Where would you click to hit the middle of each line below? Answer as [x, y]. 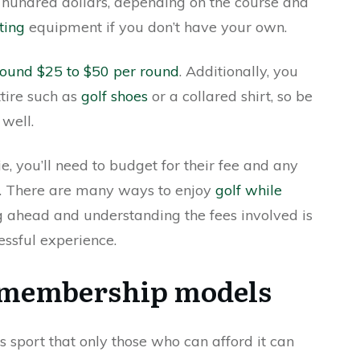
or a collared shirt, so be [230, 96]
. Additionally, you [239, 71]
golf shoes [115, 96]
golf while [249, 190]
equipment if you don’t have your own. [156, 27]
